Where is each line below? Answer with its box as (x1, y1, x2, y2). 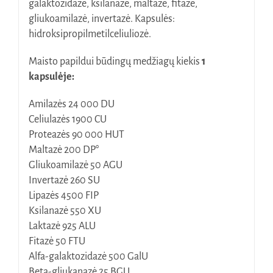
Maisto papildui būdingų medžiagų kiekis (28, 56, 200, 68)
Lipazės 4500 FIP (28, 190, 99, 202)
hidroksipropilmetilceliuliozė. (28, 29, 151, 40)
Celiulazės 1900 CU (28, 114, 107, 126)
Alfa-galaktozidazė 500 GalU (28, 251, 148, 263)
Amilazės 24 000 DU (28, 99, 115, 110)
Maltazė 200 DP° (28, 144, 99, 156)
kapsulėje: (28, 71, 74, 83)
